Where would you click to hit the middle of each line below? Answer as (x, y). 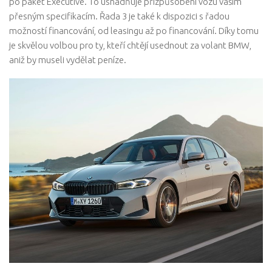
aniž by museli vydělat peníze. (68, 59)
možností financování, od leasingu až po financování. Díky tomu (134, 30)
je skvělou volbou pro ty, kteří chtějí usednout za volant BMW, (130, 45)
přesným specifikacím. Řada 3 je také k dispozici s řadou (119, 16)
